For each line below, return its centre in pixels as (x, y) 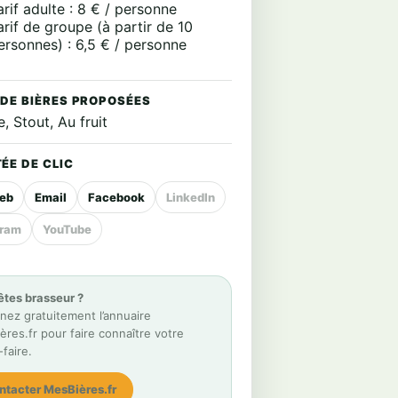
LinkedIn (191, 197)
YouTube (67, 229)
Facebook (116, 197)
